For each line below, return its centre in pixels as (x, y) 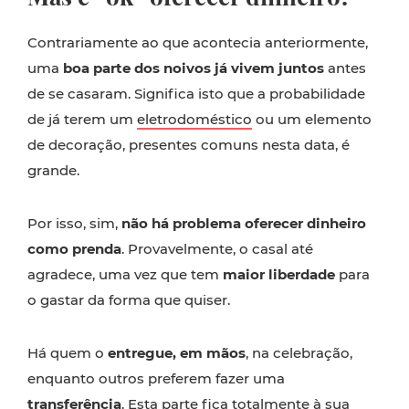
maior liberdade (279, 274)
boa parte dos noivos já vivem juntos (194, 68)
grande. (53, 170)
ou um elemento (312, 119)
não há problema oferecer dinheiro (244, 223)
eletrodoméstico (194, 119)
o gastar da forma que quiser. (129, 300)
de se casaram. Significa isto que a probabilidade (196, 94)
